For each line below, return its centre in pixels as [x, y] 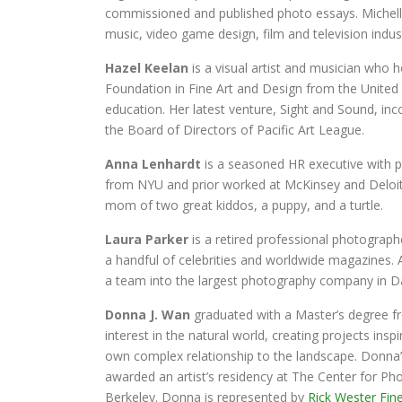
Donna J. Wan [148, 315]
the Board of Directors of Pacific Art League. [235, 130]
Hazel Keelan [147, 68]
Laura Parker [147, 239]
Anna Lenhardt [153, 164]
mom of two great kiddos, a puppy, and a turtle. [244, 205]
